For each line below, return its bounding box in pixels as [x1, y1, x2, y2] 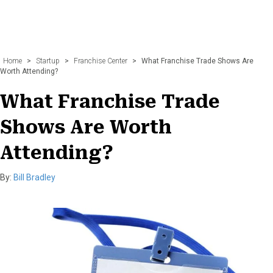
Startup [36, 56, 60, 65]
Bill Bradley [13, 172, 55, 182]
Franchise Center [74, 56, 127, 65]
